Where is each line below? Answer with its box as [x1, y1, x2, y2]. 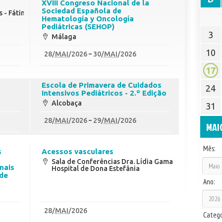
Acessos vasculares [42, 147, 114, 156]
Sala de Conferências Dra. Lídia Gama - [52, 157, 178, 166]
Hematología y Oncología [42, 14, 134, 23]
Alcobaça [52, 99, 82, 107]
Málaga [52, 32, 77, 41]
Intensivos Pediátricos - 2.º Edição [42, 88, 167, 97]
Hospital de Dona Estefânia [52, 164, 140, 172]
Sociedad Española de [42, 6, 122, 15]
